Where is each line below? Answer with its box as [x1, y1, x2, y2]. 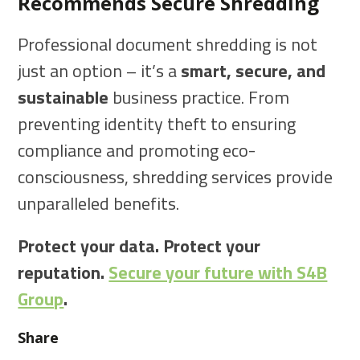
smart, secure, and [181, 57, 326, 85]
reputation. [18, 259, 109, 287]
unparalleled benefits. [18, 190, 180, 218]
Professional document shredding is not [18, 31, 318, 59]
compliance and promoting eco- [18, 137, 256, 165]
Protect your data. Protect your [18, 232, 261, 260]
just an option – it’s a [18, 57, 182, 85]
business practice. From [108, 84, 290, 112]
